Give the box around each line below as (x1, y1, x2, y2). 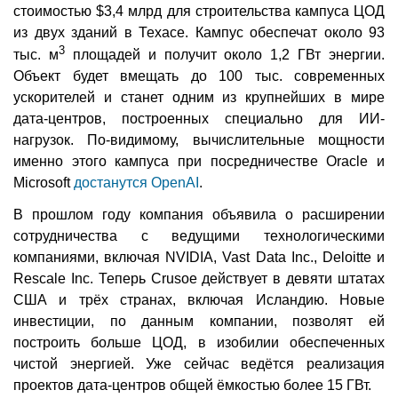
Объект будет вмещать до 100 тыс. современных (13, 68, 385, 84)
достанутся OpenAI (74, 175, 199, 191)
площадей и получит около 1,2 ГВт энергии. (64, 47, 385, 63)
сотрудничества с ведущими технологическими (13, 228, 385, 244)
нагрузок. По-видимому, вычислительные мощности (13, 132, 385, 148)
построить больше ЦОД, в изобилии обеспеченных (13, 335, 385, 351)
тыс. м (13, 47, 59, 63)
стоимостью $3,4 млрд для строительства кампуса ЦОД (13, 3, 385, 19)
